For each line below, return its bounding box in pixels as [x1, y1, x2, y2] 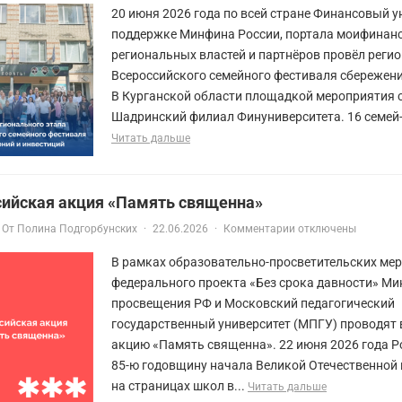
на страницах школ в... [111, 378, 248, 393]
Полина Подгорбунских [17, 222, 137, 235]
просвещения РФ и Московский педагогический [111, 295, 395, 310]
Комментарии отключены [223, 222, 356, 235]
